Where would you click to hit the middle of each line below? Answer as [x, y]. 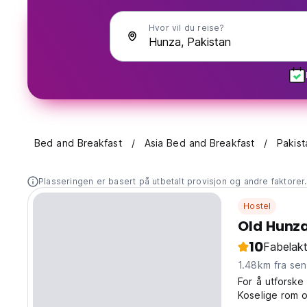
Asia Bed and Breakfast [199, 143]
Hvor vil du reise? [187, 28]
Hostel [257, 206]
